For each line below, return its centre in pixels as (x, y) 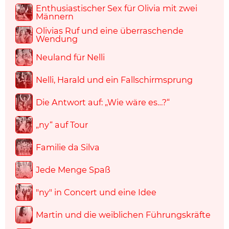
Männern (55, 17)
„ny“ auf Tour (62, 125)
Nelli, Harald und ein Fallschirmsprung (114, 80)
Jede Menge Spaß (73, 170)
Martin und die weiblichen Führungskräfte (123, 215)
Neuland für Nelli (70, 58)
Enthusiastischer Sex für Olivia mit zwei (117, 8)
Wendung (57, 39)
